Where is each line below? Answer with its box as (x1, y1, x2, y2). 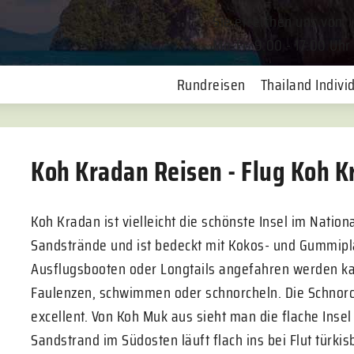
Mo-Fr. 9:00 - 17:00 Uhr (213, 32, 351, 58)
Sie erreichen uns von (213, 9, 343, 34)
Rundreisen (176, 72, 246, 97)
